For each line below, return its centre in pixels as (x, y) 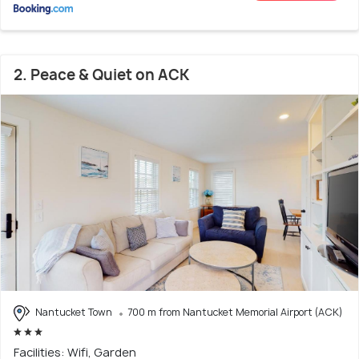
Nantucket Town (74, 313)
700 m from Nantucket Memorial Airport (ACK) (235, 313)
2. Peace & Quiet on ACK (101, 75)
